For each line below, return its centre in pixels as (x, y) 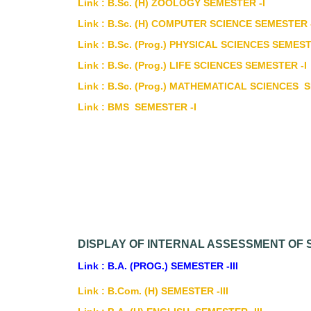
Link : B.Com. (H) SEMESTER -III (153, 291)
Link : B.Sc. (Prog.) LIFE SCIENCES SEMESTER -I (192, 65)
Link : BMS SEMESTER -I (137, 107)
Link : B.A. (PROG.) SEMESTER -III (158, 266)
